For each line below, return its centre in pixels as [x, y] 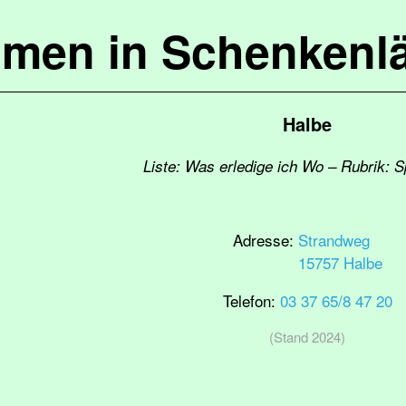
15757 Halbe [340, 262]
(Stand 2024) [307, 337]
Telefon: [251, 300]
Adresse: [265, 240]
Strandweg [333, 240]
